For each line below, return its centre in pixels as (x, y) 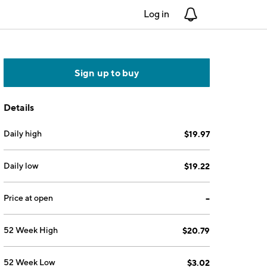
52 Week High (31, 230)
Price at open (29, 198)
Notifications (225, 14)
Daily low (21, 166)
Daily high (23, 133)
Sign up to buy (107, 73)
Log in (156, 14)
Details (19, 107)
